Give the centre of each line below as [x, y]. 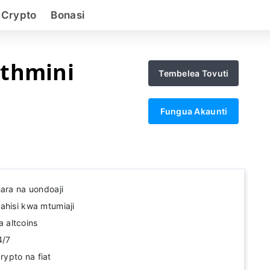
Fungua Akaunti [194, 111]
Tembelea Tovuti [194, 73]
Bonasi [68, 15]
